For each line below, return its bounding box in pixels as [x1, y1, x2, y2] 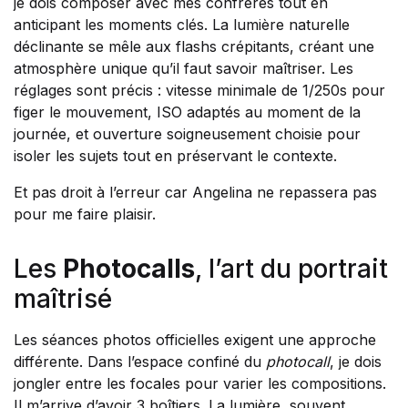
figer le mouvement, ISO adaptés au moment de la [14, 103, 361, 121]
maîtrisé [14, 283, 112, 314]
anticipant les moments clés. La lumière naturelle [14, 15, 350, 34]
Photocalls [63, 253, 195, 284]
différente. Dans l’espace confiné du [14, 352, 266, 371]
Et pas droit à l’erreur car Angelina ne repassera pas [14, 183, 377, 201]
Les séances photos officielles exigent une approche [14, 331, 376, 349]
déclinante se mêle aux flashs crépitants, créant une [14, 37, 374, 56]
